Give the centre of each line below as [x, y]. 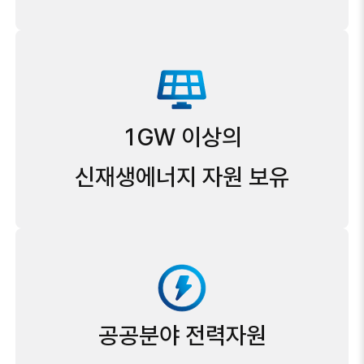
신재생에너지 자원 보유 [182, 177]
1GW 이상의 [182, 137]
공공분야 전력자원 [182, 335]
